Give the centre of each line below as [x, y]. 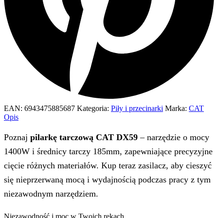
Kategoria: [93, 108]
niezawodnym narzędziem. [51, 194]
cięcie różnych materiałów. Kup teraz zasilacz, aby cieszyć [108, 166]
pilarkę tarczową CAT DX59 [84, 137]
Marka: [177, 108]
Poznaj [17, 137]
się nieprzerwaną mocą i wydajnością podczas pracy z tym [107, 180]
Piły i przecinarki [137, 108]
